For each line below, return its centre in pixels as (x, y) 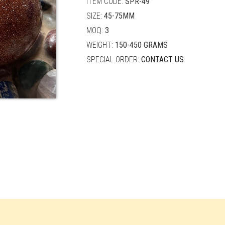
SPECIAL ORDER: (114, 60)
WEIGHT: (100, 45)
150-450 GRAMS (141, 45)
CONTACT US (162, 60)
